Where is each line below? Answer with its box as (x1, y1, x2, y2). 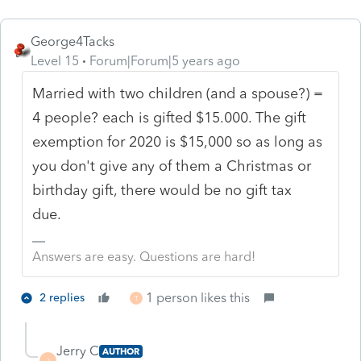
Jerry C (56, 342, 99, 359)
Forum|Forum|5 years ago (89, 52, 240, 68)
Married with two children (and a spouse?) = (32, 84, 324, 102)
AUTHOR (102, 345, 139, 357)
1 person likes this (146, 289, 250, 305)
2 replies (39, 290, 85, 305)
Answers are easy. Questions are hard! (32, 248, 256, 264)
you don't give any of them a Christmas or (32, 156, 312, 175)
